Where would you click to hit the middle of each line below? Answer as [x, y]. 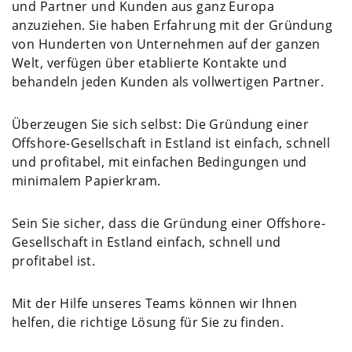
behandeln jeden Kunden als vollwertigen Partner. [168, 82]
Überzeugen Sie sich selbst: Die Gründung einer [161, 125]
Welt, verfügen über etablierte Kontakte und [150, 63]
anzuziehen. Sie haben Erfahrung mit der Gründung [172, 26]
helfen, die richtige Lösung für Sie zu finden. [148, 323]
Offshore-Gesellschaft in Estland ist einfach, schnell [171, 143]
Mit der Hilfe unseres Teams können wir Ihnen [155, 304]
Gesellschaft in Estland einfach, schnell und [147, 242]
